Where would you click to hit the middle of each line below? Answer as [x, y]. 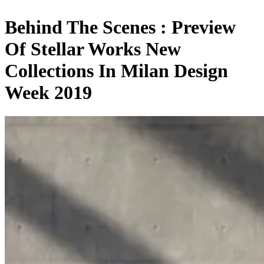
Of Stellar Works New [93, 49]
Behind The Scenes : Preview [120, 27]
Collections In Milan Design [116, 71]
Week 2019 [48, 93]
